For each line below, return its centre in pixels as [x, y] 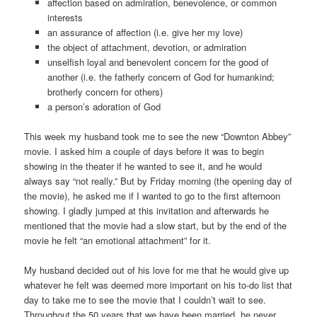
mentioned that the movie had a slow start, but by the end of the [156, 225]
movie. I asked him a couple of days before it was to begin [144, 151]
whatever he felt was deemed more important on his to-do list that [158, 284]
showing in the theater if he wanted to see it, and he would [143, 166]
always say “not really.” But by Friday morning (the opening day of [158, 180]
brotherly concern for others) [105, 91]
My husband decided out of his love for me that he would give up [157, 270]
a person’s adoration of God [104, 106]
